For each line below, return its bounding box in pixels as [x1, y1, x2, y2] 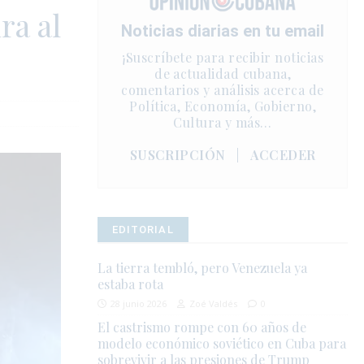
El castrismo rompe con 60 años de [97, 318, 307, 336]
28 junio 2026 [110, 297, 167, 310]
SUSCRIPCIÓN [129, 146, 226, 164]
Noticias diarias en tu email [121, 21, 325, 41]
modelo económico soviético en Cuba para [97, 335, 347, 353]
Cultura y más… [173, 114, 272, 132]
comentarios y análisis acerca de [121, 81, 324, 99]
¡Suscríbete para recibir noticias [122, 49, 324, 67]
